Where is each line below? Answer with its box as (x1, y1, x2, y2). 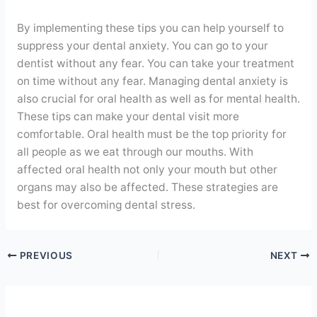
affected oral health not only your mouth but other (16, 162, 277, 176)
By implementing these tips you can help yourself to (16, 21, 284, 35)
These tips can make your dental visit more (16, 109, 239, 123)
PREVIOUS (16, 250, 74, 261)
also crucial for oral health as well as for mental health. (16, 91, 300, 105)
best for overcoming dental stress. (16, 197, 195, 212)
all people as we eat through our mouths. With (16, 144, 253, 158)
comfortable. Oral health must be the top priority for (16, 127, 287, 141)
